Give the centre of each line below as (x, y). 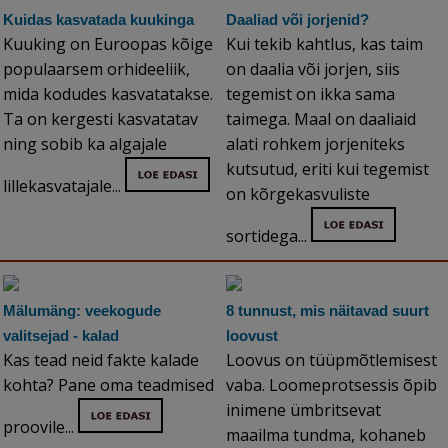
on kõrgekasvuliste (298, 194)
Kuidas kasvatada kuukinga (98, 20)
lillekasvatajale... (64, 186)
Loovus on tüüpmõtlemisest (331, 360)
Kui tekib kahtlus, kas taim (324, 44)
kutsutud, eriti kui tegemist (327, 169)
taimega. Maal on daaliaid (321, 119)
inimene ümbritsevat (303, 410)
